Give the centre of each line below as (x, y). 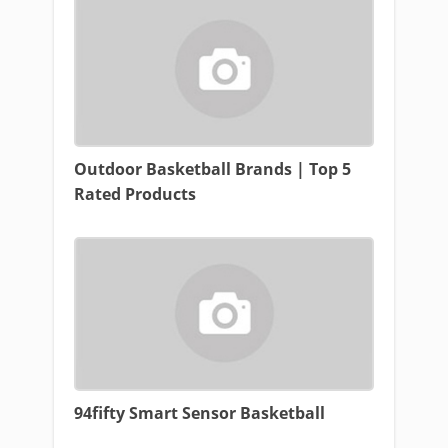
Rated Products (135, 194)
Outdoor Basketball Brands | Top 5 (212, 169)
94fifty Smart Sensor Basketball (199, 413)
